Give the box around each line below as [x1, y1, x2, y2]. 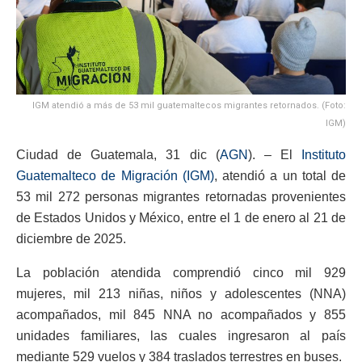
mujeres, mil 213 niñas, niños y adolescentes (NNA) [16, 286, 346, 301]
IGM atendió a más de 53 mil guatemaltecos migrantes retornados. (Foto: [32, 99, 346, 111]
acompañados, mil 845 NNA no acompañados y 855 [16, 307, 346, 322]
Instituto [301, 147, 346, 162]
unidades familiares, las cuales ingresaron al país [16, 328, 346, 343]
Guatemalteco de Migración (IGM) [16, 168, 214, 183]
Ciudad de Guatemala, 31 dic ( [16, 147, 220, 162]
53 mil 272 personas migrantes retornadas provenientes [16, 189, 346, 204]
